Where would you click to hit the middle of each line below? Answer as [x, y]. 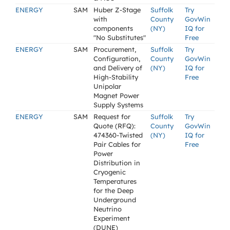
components [113, 28]
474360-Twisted [118, 135]
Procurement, [115, 49]
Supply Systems [118, 105]
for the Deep [113, 190]
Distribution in [117, 163]
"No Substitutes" [120, 37]
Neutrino [108, 209]
